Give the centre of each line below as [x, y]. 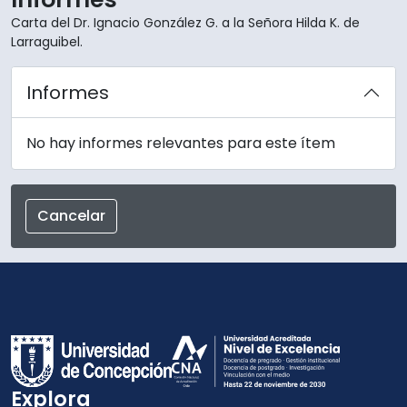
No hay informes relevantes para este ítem [181, 143]
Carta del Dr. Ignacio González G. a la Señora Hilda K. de [185, 22]
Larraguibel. [47, 41]
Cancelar [71, 215]
